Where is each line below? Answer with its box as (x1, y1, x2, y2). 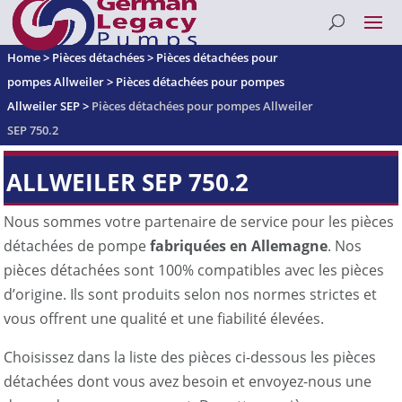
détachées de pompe (4, 235, 151, 256)
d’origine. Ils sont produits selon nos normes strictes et (4, 284, 378, 304)
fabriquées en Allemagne (150, 235, 328, 256)
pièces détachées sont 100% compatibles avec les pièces (4, 259, 385, 280)
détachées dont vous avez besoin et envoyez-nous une (4, 371, 372, 391)
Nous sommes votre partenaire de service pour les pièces (4, 211, 395, 232)
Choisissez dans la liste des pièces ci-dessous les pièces (4, 346, 377, 367)
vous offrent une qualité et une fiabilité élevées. (4, 308, 325, 328)
